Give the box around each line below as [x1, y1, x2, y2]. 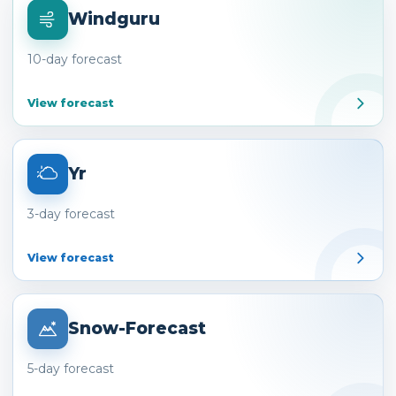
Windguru [67, 8, 160, 29]
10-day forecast [27, 51, 123, 68]
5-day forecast [27, 361, 115, 377]
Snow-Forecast [67, 317, 206, 339]
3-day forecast [27, 206, 116, 223]
